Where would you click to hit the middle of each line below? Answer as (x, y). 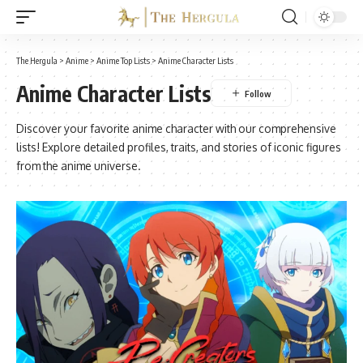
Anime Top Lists (123, 60)
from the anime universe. (79, 166)
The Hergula (37, 60)
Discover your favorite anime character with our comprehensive (176, 128)
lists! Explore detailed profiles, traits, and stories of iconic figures (179, 147)
